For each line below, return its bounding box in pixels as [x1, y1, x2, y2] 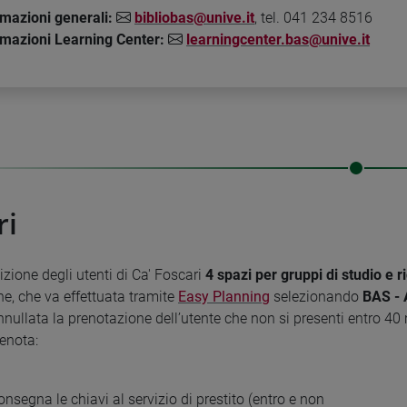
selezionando [270, 287, 362, 305]
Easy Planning [178, 287, 270, 305]
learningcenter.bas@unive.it [186, 30, 370, 48]
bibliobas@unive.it [134, 8, 254, 26]
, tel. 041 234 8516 [254, 8, 372, 26]
